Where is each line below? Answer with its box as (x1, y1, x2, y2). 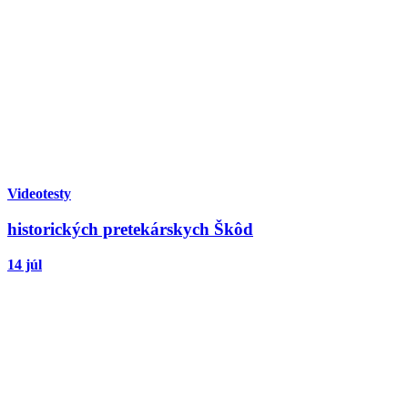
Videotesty (7, 186, 71, 202)
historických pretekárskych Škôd (7, 219, 253, 239)
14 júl (7, 256, 42, 272)
